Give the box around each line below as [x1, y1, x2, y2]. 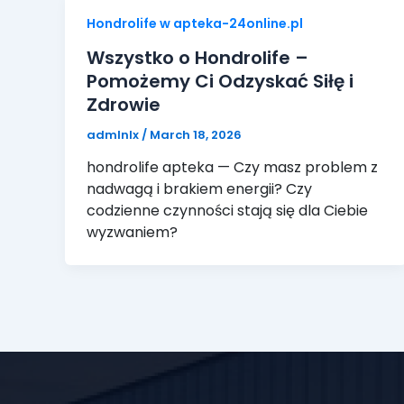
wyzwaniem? [87, 222, 178, 243]
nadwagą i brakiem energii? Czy [87, 179, 312, 200]
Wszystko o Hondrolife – [87, 44, 308, 70]
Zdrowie [87, 91, 161, 117]
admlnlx [87, 125, 142, 143]
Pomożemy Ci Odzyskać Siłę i [87, 68, 353, 94]
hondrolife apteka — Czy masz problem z [87, 157, 378, 179]
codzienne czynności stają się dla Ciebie [87, 200, 368, 222]
